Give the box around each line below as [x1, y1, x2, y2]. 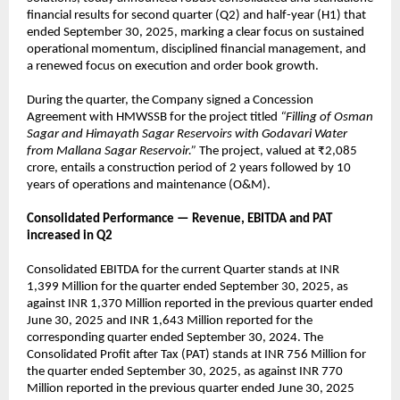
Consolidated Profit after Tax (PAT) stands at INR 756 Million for [27, 347, 366, 362]
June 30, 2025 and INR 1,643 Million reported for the [27, 313, 312, 328]
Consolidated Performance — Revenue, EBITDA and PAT [27, 212, 332, 226]
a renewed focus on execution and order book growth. [27, 59, 321, 73]
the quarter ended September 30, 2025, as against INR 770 [27, 364, 343, 379]
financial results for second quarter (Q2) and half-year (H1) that [27, 8, 366, 22]
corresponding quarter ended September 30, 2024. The [27, 330, 323, 345]
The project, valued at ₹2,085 [196, 144, 357, 158]
